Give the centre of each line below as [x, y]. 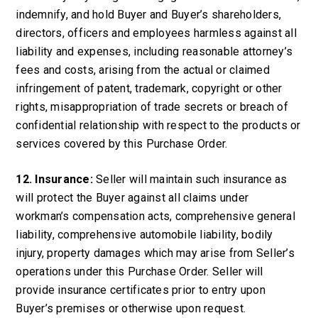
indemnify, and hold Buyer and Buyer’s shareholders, [149, 15]
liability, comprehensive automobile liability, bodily [144, 235]
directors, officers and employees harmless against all [156, 33]
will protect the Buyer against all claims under [132, 198]
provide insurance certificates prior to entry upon [141, 290]
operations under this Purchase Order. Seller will [139, 272]
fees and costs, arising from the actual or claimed [143, 70]
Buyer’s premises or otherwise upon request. [131, 308]
